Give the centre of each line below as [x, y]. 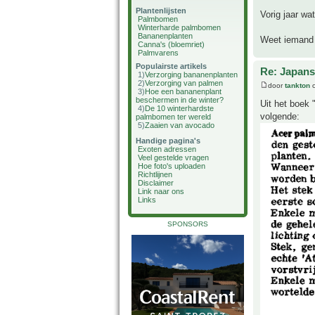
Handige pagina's [168, 141]
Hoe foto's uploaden [172, 166]
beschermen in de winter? [180, 100]
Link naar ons [161, 191]
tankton [297, 85]
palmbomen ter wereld [173, 117]
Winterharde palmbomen [179, 27]
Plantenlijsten [161, 11]
